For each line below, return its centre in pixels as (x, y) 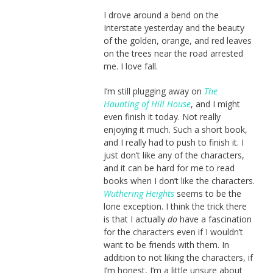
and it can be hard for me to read (169, 168)
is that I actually (135, 219)
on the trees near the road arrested (173, 54)
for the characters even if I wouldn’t (173, 232)
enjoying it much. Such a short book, (175, 130)
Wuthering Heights (139, 194)
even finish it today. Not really (162, 117)
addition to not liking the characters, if (178, 258)
